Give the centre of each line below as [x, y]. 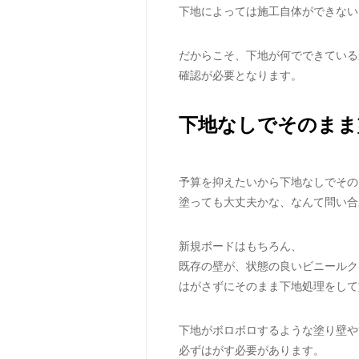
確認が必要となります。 [240, 75]
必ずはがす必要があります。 [252, 350]
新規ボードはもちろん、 [240, 246]
